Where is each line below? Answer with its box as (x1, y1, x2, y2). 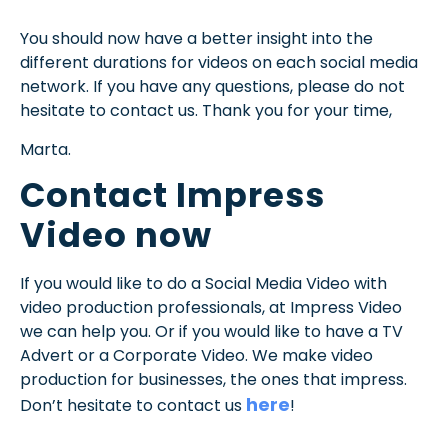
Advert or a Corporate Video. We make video (20, 344, 373, 368)
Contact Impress (20, 172, 325, 220)
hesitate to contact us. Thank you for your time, (20, 99, 392, 123)
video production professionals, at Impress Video (20, 296, 402, 320)
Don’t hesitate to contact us (20, 394, 242, 418)
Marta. (20, 137, 71, 161)
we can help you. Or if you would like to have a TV (20, 320, 403, 344)
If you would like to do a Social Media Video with (20, 272, 387, 296)
